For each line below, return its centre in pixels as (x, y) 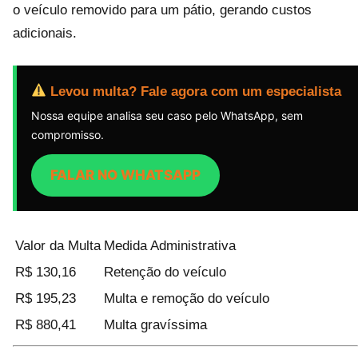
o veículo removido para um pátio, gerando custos (162, 10)
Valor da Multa (58, 245)
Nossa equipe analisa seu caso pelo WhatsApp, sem (167, 115)
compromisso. (68, 134)
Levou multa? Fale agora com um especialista (194, 91)
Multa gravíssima (155, 324)
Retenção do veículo (165, 272)
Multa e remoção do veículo (187, 298)
